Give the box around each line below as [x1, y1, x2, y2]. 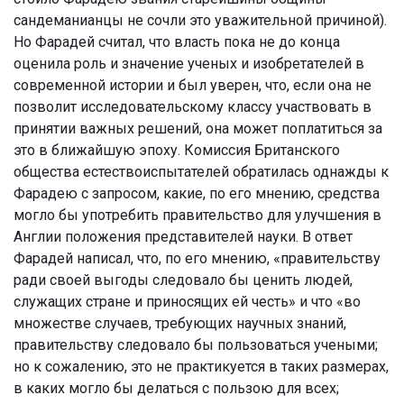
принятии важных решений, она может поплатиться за [14, 119, 382, 137]
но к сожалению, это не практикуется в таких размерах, [14, 357, 389, 375]
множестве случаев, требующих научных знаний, [14, 314, 346, 332]
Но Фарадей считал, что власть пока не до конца [14, 32, 340, 50]
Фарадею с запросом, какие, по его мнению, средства [14, 184, 380, 202]
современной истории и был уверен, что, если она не [14, 76, 372, 94]
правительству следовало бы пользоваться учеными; [14, 335, 378, 353]
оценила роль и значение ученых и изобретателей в [14, 54, 364, 72]
